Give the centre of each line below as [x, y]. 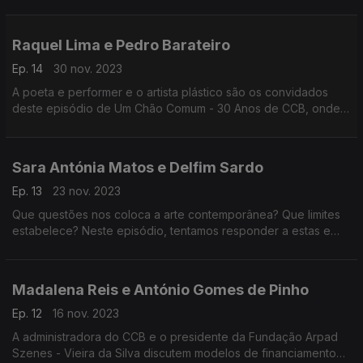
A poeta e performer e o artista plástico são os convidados [170, 92]
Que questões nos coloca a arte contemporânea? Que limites [176, 214]
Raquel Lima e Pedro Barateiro [121, 45]
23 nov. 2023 [87, 191]
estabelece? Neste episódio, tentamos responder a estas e [171, 231]
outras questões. [57, 247]
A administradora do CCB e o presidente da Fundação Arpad [175, 337]
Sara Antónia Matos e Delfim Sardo [138, 167]
